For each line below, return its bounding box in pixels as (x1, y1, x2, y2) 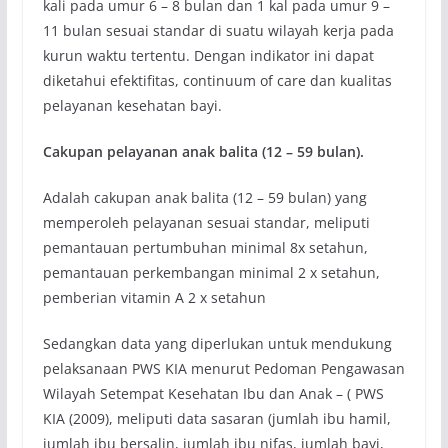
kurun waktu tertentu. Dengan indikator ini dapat (42, 46, 374, 66)
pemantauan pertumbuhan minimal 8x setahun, (42, 238, 368, 258)
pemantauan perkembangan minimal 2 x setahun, (42, 263, 380, 283)
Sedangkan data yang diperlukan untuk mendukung (42, 334, 392, 354)
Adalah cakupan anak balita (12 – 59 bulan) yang (42, 188, 367, 208)
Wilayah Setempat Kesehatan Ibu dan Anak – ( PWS (42, 384, 384, 404)
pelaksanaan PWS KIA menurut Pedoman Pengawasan (42, 359, 405, 379)
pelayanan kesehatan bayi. (42, 96, 222, 116)
